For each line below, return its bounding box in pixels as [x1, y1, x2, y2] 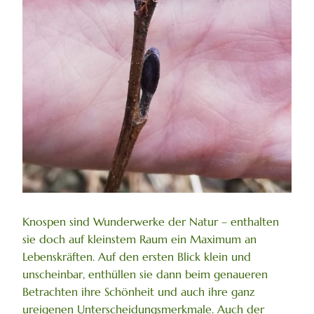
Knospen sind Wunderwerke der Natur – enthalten [22, 214, 279, 228]
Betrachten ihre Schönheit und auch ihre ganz [22, 284, 254, 299]
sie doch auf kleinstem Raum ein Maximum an [22, 231, 257, 246]
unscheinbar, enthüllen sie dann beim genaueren [22, 266, 268, 281]
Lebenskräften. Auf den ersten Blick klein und [22, 249, 251, 264]
